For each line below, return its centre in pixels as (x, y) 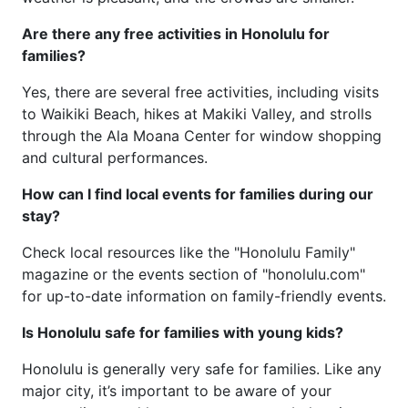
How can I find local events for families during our (198, 194)
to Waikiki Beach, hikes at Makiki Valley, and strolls (197, 114)
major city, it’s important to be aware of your (177, 391)
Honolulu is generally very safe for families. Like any (202, 369)
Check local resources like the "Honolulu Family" (189, 252)
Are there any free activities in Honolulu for (176, 34)
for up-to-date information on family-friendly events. (204, 296)
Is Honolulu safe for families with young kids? (183, 332)
